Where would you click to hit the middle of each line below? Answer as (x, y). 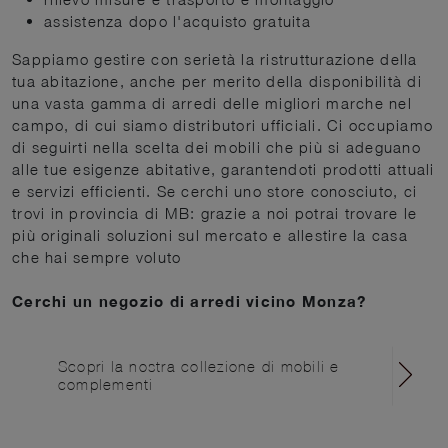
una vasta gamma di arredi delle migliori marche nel (212, 103)
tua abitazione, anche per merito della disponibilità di (217, 81)
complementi (105, 385)
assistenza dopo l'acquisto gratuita (177, 21)
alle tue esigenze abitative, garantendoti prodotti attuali (223, 169)
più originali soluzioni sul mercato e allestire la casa (210, 235)
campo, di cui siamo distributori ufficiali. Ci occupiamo (222, 125)
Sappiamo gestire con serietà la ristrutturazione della (215, 59)
